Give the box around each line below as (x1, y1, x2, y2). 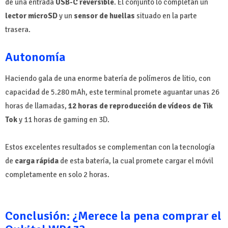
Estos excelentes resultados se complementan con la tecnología (5, 142, 215, 152)
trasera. (5, 25, 31, 35)
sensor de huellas (74, 11, 135, 21)
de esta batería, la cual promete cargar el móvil (59, 156, 213, 166)
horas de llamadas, (5, 101, 68, 111)
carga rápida (15, 156, 59, 166)
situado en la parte (135, 11, 197, 21)
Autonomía (5, 49, 66, 65)
